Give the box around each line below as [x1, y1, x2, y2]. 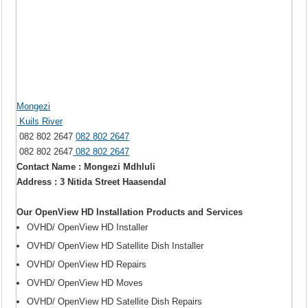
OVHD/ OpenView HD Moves [27, 278, 144, 289]
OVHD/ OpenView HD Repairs [27, 259, 147, 270]
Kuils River [16, 116, 63, 127]
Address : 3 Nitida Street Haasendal [16, 177, 167, 188]
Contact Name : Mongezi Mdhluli [16, 162, 156, 173]
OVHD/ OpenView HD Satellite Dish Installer [27, 241, 204, 252]
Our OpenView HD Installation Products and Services [16, 207, 243, 218]
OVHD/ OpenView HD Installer [27, 222, 148, 233]
